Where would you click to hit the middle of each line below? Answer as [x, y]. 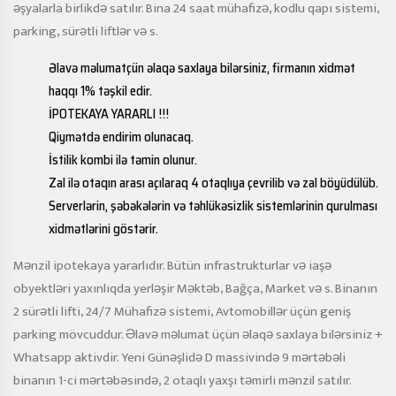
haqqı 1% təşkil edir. [100, 91]
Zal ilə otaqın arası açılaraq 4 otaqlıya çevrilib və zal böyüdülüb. [213, 183]
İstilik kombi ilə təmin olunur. [123, 160]
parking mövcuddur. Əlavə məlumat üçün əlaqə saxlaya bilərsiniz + [198, 335]
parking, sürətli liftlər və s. [86, 31]
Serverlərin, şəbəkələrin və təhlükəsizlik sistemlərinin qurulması [213, 206]
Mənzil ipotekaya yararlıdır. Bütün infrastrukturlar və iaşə [172, 266]
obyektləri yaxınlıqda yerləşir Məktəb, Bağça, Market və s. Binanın [195, 289]
